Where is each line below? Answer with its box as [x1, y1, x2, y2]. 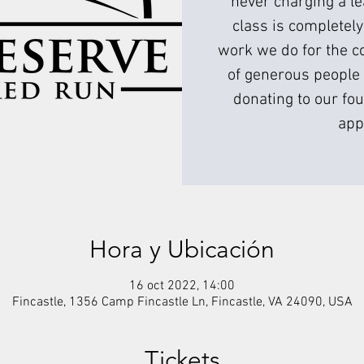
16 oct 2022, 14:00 [129, 278, 235, 294]
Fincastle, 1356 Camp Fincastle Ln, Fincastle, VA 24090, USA [11, 294, 353, 310]
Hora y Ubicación [89, 235, 275, 264]
